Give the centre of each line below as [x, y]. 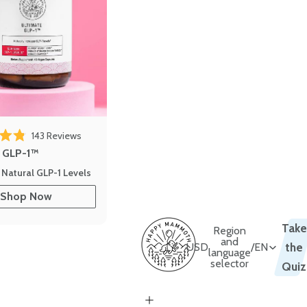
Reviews [63, 136]
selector [230, 263]
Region [230, 230]
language [230, 252]
